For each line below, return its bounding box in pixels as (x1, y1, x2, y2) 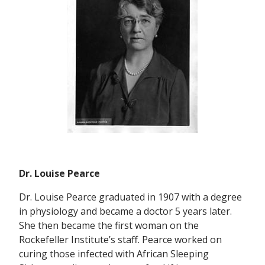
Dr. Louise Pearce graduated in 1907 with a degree (19, 190, 242, 204)
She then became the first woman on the (19, 219, 199, 232)
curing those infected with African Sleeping (19, 247, 209, 261)
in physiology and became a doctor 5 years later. (19, 205, 232, 218)
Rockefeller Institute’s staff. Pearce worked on (19, 233, 222, 247)
